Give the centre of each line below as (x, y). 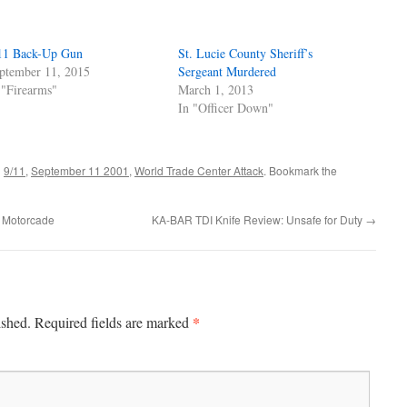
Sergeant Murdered (228, 71)
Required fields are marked (114, 322)
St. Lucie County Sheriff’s (246, 53)
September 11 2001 (80, 170)
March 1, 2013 (216, 89)
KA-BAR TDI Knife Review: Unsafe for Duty (258, 219)
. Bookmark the (300, 170)
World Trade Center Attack (199, 170)
